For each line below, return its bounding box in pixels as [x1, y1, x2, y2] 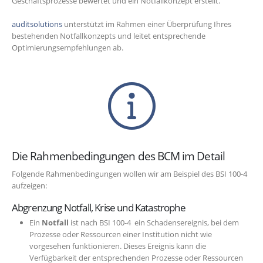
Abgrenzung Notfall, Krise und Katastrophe [12, 201, 187, 215]
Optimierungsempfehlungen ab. [12, 42, 123, 53]
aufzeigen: [12, 180, 47, 191]
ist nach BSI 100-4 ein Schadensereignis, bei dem [68, 217, 239, 228]
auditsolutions [12, 19, 62, 30]
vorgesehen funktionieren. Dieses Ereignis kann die [29, 241, 206, 252]
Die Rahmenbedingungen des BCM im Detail [12, 148, 225, 163]
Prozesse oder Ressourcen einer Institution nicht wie [29, 229, 212, 240]
